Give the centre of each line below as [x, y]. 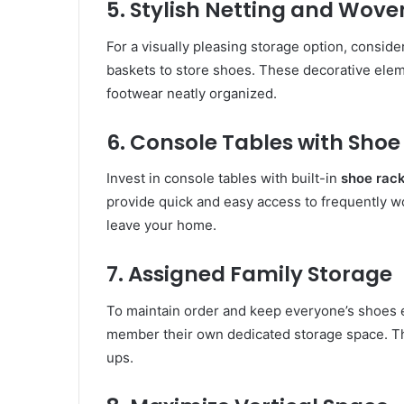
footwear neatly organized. [192, 93]
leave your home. [161, 225]
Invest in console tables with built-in [224, 179]
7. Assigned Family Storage [249, 275]
